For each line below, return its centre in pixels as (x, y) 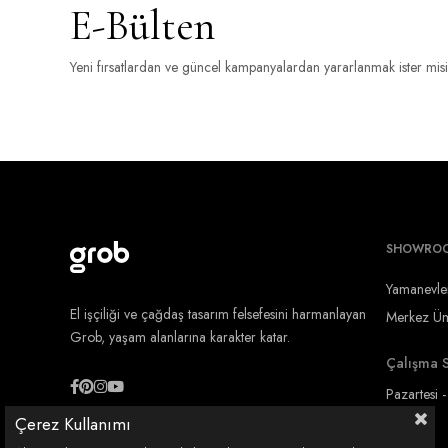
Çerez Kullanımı (73, 424)
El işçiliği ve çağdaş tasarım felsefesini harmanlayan (218, 314)
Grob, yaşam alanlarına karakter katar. (180, 337)
